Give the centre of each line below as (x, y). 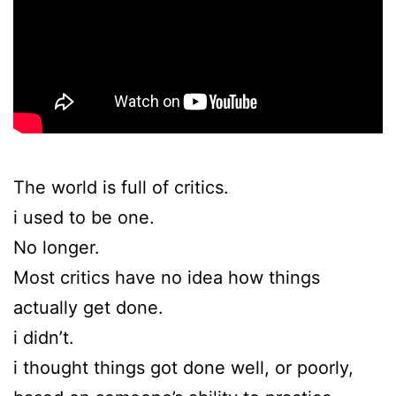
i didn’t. (44, 337)
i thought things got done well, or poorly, (183, 367)
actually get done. (88, 307)
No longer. (57, 247)
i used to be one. (84, 217)
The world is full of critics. (121, 187)
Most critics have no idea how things (167, 277)
